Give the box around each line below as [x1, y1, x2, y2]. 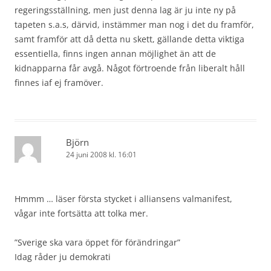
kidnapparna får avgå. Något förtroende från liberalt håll [15, 62, 245, 74]
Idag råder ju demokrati [15, 251, 111, 263]
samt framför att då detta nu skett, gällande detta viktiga [15, 33, 244, 45]
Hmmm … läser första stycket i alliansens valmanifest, [15, 193, 232, 204]
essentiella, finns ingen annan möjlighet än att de [15, 48, 216, 59]
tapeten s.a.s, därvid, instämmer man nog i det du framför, [15, 19, 254, 30]
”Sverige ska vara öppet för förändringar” [15, 237, 180, 248]
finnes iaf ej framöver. [15, 77, 103, 88]
